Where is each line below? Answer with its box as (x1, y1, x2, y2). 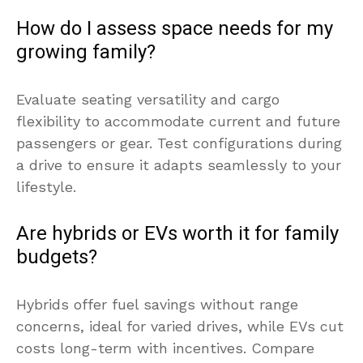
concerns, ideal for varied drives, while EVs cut (16, 317, 344, 335)
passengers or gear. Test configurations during (16, 134, 342, 152)
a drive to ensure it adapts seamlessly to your (16, 156, 341, 173)
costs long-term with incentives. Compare (16, 339, 314, 357)
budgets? (16, 242, 97, 271)
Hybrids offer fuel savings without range (16, 295, 298, 313)
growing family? (16, 37, 156, 66)
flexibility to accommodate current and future (16, 112, 340, 130)
